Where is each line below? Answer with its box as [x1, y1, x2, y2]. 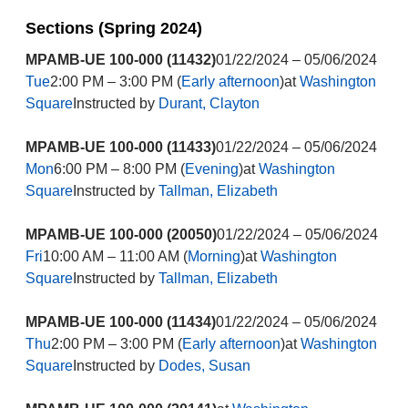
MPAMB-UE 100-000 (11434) [25, 314, 216, 330]
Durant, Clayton [158, 96, 260, 111]
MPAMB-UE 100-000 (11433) [25, 139, 216, 155]
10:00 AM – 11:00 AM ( [42, 249, 188, 264]
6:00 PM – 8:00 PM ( [53, 161, 185, 177]
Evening [184, 161, 239, 177]
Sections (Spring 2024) [25, 19, 202, 37]
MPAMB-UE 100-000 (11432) [25, 52, 216, 67]
